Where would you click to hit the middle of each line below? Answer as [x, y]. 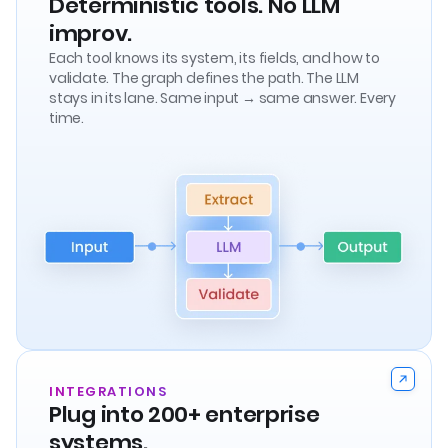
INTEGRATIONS [108, 392]
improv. [90, 33]
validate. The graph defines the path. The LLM [204, 77]
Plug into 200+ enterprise [184, 415]
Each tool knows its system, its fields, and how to [214, 57]
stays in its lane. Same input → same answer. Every [223, 97]
